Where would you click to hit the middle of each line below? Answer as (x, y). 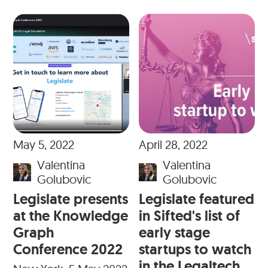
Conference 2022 (68, 249)
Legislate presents (71, 199)
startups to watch (195, 249)
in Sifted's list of (189, 216)
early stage (174, 233)
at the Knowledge (71, 216)
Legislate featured (197, 199)
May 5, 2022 (44, 145)
